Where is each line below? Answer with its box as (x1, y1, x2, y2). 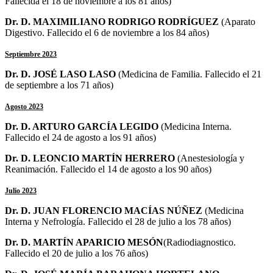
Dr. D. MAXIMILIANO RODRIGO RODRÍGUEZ (5, 16, 221, 27)
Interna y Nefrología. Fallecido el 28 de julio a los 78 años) (5, 216, 231, 227)
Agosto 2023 (5, 102, 43, 111)
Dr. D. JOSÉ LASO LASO (5, 68, 118, 79)
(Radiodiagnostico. (163, 236, 236, 247)
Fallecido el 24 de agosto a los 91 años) (5, 132, 158, 143)
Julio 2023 (5, 186, 37, 195)
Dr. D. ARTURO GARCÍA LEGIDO (5, 121, 161, 132)
